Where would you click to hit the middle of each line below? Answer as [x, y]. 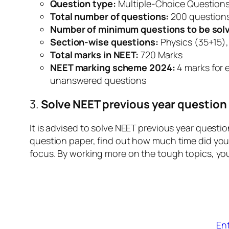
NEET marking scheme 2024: [113, 68]
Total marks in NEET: [94, 55]
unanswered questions [98, 81]
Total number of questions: [110, 17]
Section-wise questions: [104, 42]
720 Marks [161, 55]
